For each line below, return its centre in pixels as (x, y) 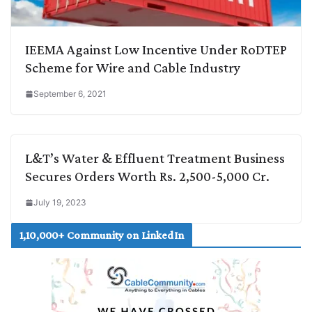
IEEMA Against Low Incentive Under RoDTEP (156, 49)
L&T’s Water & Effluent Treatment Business (155, 158)
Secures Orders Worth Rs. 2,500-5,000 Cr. (147, 176)
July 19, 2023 (60, 202)
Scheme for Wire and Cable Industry (133, 67)
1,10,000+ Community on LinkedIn (102, 235)
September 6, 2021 (70, 93)
